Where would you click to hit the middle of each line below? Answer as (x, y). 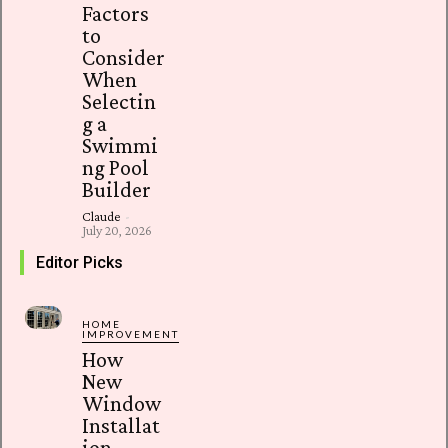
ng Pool (116, 168)
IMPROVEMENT (131, 334)
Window (122, 404)
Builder (117, 190)
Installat (121, 426)
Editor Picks (79, 263)
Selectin (119, 102)
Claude (101, 216)
